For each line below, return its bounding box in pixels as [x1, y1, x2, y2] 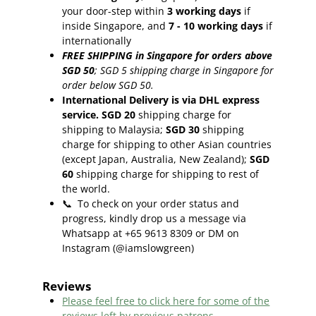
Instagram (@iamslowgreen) [62, 241, 195, 255]
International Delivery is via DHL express [62, 92, 260, 107]
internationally [62, 33, 132, 47]
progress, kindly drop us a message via [62, 211, 247, 225]
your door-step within [62, 4, 165, 18]
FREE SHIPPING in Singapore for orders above [62, 48, 273, 62]
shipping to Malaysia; [62, 122, 164, 136]
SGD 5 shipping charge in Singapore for [100, 63, 274, 77]
